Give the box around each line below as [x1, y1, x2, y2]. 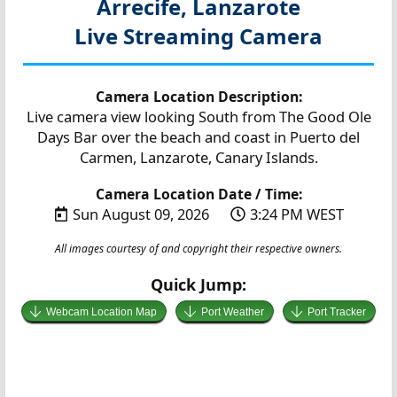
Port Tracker [307, 305, 367, 318]
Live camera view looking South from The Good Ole [26, 105, 371, 127]
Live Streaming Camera [74, 20, 323, 51]
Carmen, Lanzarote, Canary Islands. [79, 146, 318, 167]
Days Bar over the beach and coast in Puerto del [37, 126, 360, 147]
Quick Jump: [151, 273, 246, 295]
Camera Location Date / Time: [95, 183, 302, 204]
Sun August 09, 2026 [73, 203, 213, 224]
